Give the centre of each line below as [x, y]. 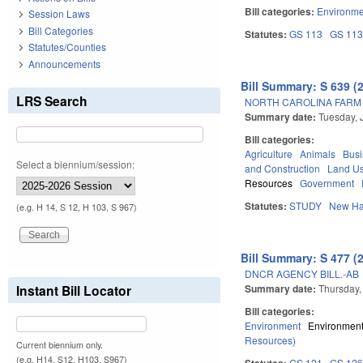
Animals [318, 153]
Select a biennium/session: [75, 164]
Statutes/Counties [67, 47]
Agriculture [269, 153]
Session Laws [59, 14]
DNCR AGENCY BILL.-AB [302, 273]
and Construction [283, 168]
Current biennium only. [60, 344]
